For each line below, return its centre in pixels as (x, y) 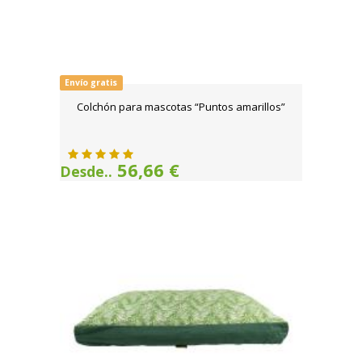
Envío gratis (91, 82)
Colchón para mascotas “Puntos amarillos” (181, 107)
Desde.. (86, 171)
